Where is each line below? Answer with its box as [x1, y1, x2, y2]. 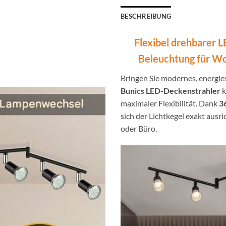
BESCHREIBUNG [121, 12, 172, 21]
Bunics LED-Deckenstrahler [121, 86, 220, 96]
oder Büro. [121, 124, 157, 134]
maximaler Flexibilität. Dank [121, 98, 219, 108]
